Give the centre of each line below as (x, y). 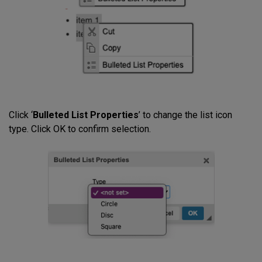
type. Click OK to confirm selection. (80, 129)
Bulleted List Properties (86, 115)
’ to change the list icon (185, 115)
